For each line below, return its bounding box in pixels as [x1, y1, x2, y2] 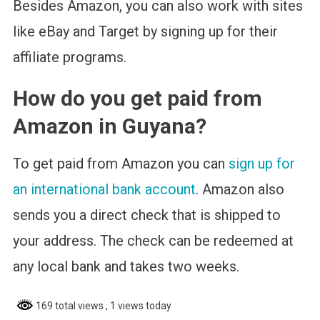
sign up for [228, 155, 295, 173]
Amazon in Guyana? [12, 114, 206, 139]
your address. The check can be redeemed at [12, 232, 294, 250]
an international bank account [12, 181, 196, 199]
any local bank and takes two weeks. [12, 258, 239, 276]
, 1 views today [105, 300, 171, 312]
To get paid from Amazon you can [12, 155, 229, 173]
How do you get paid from [12, 86, 262, 111]
